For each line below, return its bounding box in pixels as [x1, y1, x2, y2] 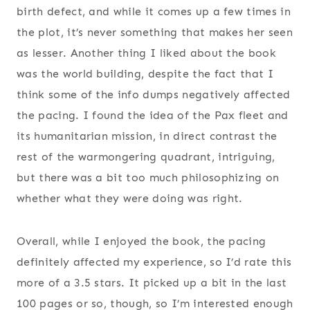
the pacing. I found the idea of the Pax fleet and [17, 109, 289, 122]
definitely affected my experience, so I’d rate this [17, 255, 292, 269]
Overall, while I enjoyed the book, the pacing [17, 235, 266, 248]
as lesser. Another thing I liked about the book [17, 46, 277, 60]
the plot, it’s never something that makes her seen [17, 26, 293, 39]
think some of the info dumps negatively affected [17, 88, 291, 102]
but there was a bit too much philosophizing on [17, 171, 280, 185]
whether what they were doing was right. [17, 192, 243, 206]
